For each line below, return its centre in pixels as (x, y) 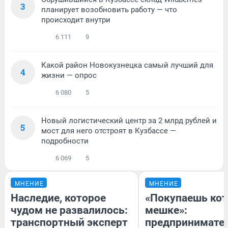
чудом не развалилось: (69, 210)
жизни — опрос (69, 76)
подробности (65, 141)
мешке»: (166, 210)
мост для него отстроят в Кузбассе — (109, 131)
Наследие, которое (58, 198)
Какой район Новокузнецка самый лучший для (127, 65)
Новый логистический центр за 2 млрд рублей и (129, 121)
